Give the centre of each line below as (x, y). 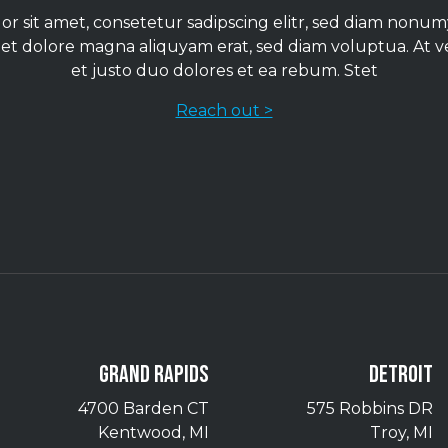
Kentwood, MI (153, 433)
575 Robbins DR (370, 409)
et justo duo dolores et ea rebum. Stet (224, 71)
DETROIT (401, 375)
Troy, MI (401, 433)
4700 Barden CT (143, 409)
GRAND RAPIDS (154, 375)
